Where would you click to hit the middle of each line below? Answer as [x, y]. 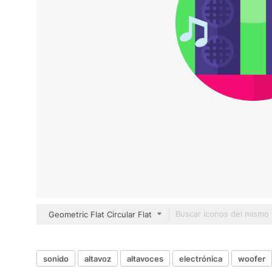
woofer [252, 258]
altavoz [98, 258]
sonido [56, 258]
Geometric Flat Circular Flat [100, 214]
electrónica [201, 258]
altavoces [145, 258]
